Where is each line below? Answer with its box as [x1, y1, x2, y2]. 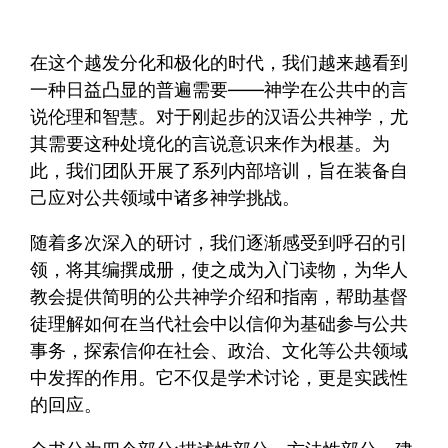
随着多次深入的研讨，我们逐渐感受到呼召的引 [30, 232, 409, 254]
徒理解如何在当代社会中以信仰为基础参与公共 [30, 313, 409, 335]
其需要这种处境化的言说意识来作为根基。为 [30, 133, 391, 155]
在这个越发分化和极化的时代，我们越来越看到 [30, 52, 409, 74]
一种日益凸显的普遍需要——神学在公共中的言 [30, 79, 409, 101]
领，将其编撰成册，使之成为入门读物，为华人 [30, 259, 409, 281]
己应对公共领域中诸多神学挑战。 [30, 187, 301, 209]
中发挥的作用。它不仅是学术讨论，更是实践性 [30, 367, 409, 389]
